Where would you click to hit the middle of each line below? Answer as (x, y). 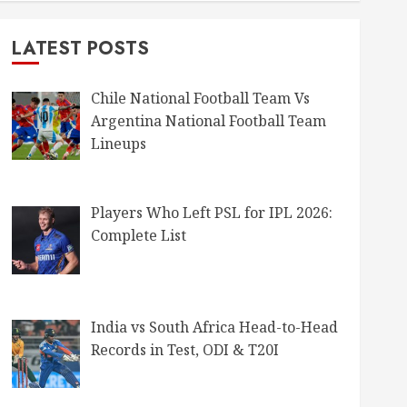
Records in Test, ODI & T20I (184, 349)
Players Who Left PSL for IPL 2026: (211, 212)
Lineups (118, 144)
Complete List (138, 235)
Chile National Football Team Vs (200, 98)
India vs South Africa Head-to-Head (214, 327)
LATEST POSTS (80, 49)
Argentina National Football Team (208, 121)
